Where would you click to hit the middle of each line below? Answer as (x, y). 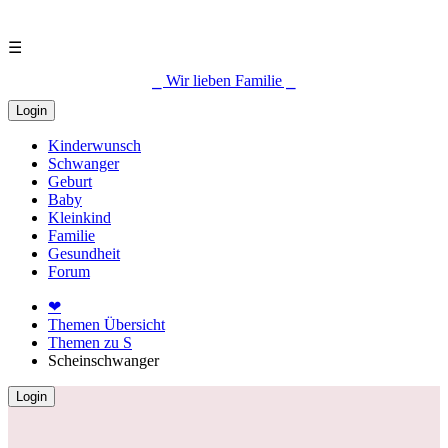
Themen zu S (90, 342)
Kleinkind (79, 217)
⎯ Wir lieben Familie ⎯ (224, 80)
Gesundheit (84, 253)
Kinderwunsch (94, 145)
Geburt (70, 181)
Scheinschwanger (103, 360)
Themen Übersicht (106, 324)
